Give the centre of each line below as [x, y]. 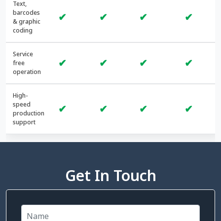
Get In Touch [110, 175]
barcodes [26, 12]
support [24, 122]
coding [23, 30]
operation [27, 72]
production [29, 113]
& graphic [27, 21]
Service [23, 54]
